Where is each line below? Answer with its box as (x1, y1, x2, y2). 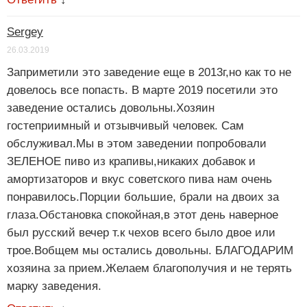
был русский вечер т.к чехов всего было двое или (7, 225, 275, 239)
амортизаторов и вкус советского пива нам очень (7, 172, 272, 186)
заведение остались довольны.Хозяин (7, 101, 214, 114)
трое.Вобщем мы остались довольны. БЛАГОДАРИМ (7, 243, 293, 257)
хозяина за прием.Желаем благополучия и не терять (7, 261, 292, 275)
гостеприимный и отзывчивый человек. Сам (7, 119, 244, 132)
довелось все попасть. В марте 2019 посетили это (7, 83, 278, 97)
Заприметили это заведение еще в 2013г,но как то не (7, 65, 291, 79)
